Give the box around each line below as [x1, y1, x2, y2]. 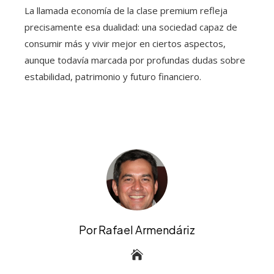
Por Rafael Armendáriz [79, 222, 195, 237]
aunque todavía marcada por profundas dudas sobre [24, 53, 245, 66]
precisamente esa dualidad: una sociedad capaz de [24, 20, 237, 33]
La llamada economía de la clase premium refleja [24, 4, 228, 17]
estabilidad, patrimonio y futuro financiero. [24, 70, 201, 83]
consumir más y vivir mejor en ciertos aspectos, [24, 37, 226, 50]
